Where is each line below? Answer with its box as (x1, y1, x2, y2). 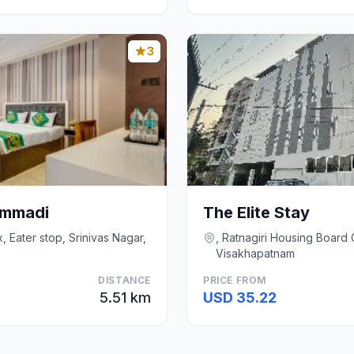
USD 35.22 (203, 289, 277, 306)
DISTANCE (98, 274, 151, 286)
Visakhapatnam (216, 247, 295, 260)
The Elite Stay (203, 203, 310, 222)
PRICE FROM (203, 274, 266, 286)
